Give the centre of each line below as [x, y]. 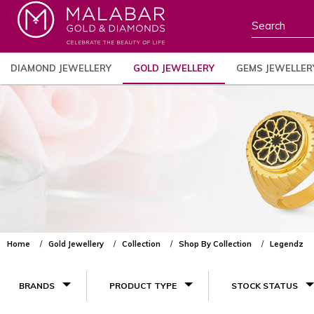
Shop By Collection [215, 244]
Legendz [287, 244]
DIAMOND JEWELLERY [61, 68]
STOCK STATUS [265, 286]
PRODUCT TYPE [143, 286]
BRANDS [37, 286]
